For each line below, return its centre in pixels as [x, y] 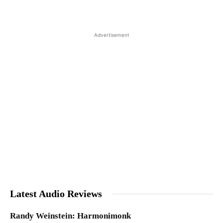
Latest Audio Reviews [56, 194]
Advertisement [111, 35]
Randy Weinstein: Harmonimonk [70, 216]
